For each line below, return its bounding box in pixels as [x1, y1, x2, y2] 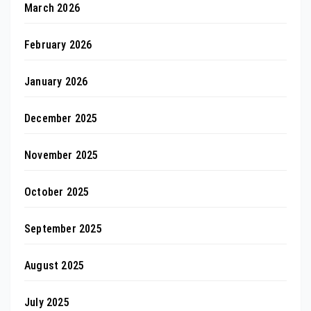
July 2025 [24, 296, 69, 310]
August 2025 [24, 259, 85, 273]
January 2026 [24, 75, 88, 89]
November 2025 [24, 149, 99, 162]
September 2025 [24, 222, 102, 236]
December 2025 [24, 112, 98, 126]
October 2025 [24, 185, 90, 199]
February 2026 [24, 38, 92, 52]
